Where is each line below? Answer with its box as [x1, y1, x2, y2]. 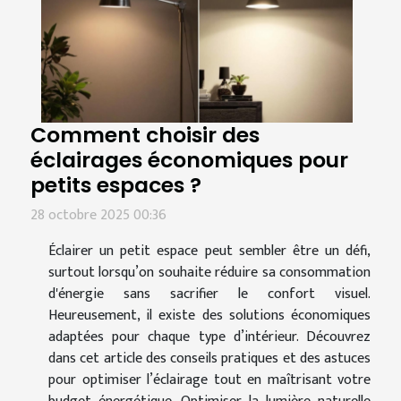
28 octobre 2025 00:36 [30, 202, 166, 227]
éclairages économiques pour [30, 144, 348, 175]
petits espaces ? [30, 169, 201, 200]
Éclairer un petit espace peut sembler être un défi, [48, 238, 371, 263]
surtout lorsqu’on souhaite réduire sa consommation [48, 260, 371, 285]
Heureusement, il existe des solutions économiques [48, 303, 371, 328]
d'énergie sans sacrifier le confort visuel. [48, 281, 371, 306]
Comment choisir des [30, 119, 260, 149]
